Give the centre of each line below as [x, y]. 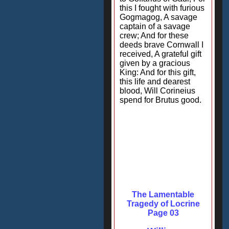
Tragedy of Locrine [163, 204]
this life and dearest [155, 82]
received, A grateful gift [161, 54]
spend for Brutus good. [161, 100]
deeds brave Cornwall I [162, 45]
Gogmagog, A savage [158, 17]
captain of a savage [155, 26]
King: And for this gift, [158, 72]
